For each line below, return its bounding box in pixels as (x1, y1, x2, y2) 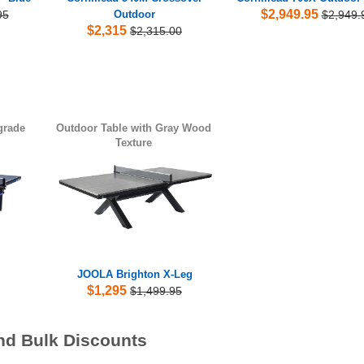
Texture (115, 136, 153, 149)
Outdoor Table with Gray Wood (56, 121, 212, 134)
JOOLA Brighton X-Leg (76, 267, 193, 280)
